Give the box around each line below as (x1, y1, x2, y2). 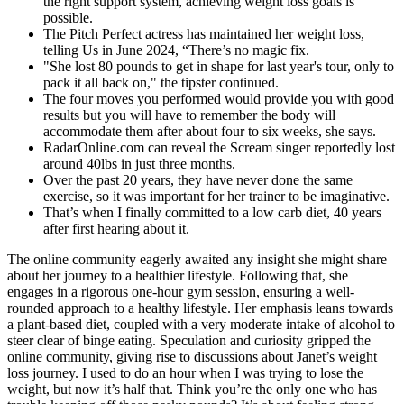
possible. (43, 10, 93, 26)
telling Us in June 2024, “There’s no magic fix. (43, 42, 309, 59)
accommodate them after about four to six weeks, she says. (43, 124, 376, 140)
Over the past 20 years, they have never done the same (43, 172, 353, 188)
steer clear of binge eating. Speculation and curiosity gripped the (7, 333, 371, 349)
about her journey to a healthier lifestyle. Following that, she (7, 268, 348, 284)
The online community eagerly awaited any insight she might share (7, 252, 387, 268)
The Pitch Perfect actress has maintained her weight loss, (43, 26, 364, 42)
